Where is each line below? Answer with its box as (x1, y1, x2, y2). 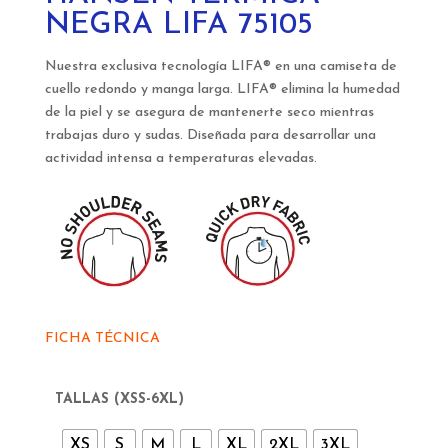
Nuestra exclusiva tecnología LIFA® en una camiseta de (44, 59, 397, 75)
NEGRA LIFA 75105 (44, 10, 313, 42)
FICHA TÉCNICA (44, 331, 160, 347)
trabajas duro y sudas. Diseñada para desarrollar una (44, 128, 376, 144)
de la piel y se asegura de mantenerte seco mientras (44, 105, 374, 121)
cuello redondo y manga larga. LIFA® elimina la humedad (44, 82, 400, 98)
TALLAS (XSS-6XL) (55, 392, 184, 408)
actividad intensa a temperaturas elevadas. (44, 151, 317, 167)
